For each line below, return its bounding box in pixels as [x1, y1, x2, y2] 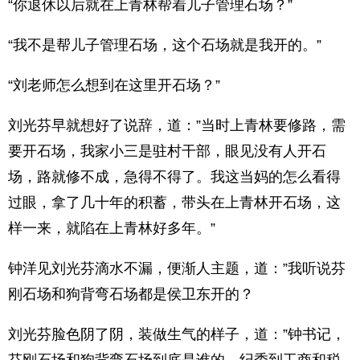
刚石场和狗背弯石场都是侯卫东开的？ [8, 286, 254, 302]
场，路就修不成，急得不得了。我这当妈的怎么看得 [8, 169, 341, 185]
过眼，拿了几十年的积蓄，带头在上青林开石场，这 [8, 194, 341, 211]
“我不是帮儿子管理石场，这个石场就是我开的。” [8, 37, 321, 53]
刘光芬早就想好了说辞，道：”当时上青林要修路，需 [8, 117, 346, 133]
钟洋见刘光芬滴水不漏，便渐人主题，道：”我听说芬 [8, 260, 346, 276]
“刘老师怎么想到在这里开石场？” [8, 77, 220, 93]
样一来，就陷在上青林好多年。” [8, 220, 215, 236]
